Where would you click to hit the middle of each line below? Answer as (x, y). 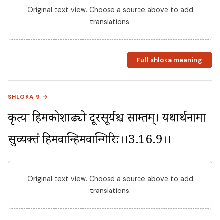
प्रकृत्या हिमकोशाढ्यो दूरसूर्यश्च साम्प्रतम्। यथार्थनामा (107, 120)
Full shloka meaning (169, 60)
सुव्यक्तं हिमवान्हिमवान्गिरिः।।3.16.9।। (90, 142)
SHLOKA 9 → (28, 97)
